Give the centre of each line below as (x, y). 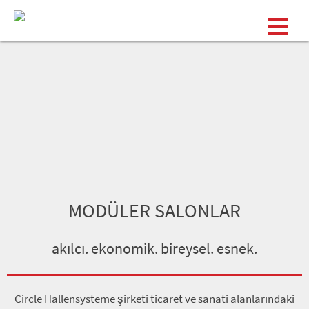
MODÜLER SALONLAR (154, 210)
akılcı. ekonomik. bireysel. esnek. (154, 248)
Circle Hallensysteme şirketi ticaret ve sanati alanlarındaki (154, 299)
